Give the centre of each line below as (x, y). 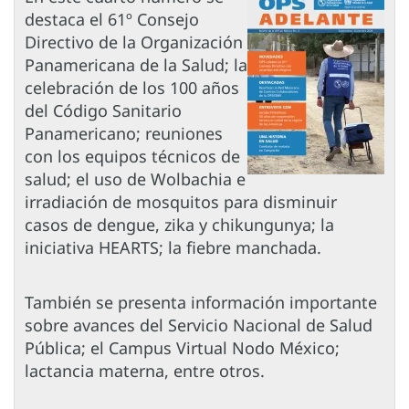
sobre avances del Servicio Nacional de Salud (199, 325)
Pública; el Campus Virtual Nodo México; (182, 348)
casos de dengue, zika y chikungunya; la (179, 225)
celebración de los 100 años (132, 88)
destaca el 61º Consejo (112, 20)
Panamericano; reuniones (124, 134)
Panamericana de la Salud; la (136, 65)
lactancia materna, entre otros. (145, 371)
